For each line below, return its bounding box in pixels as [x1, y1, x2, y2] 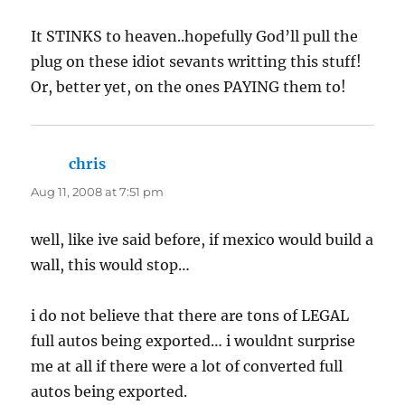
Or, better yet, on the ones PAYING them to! [31, 77, 347, 96]
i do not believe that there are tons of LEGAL [31, 306, 350, 325]
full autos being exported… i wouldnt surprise [31, 331, 356, 350]
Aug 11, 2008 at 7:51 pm [31, 184, 165, 199]
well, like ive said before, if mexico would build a [31, 230, 374, 249]
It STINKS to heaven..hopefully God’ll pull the [31, 26, 359, 45]
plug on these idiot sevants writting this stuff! [31, 52, 363, 71]
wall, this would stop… [31, 255, 191, 274]
